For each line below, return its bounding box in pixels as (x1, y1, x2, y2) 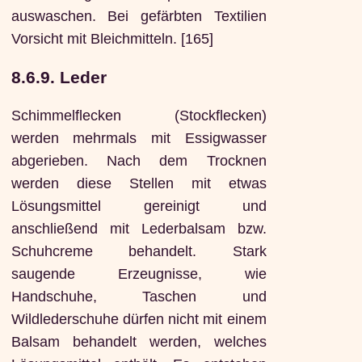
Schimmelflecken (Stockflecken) (11, 107, 267, 124)
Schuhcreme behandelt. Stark (11, 242, 267, 259)
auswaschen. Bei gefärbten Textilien (11, 8, 267, 25)
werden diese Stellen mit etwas (11, 175, 267, 192)
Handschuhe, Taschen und (11, 288, 267, 305)
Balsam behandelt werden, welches (11, 333, 267, 350)
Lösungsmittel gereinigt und (11, 197, 267, 214)
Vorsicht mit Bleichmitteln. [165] (11, 31, 213, 48)
